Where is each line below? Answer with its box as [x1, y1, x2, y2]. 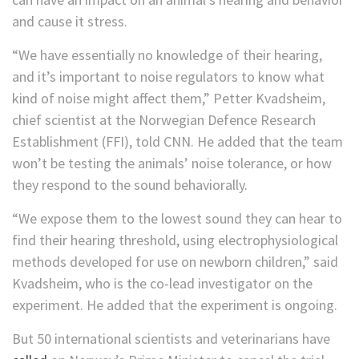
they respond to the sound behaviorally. [12, 175, 248, 195]
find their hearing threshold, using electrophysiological [12, 231, 338, 250]
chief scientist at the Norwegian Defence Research [12, 111, 316, 130]
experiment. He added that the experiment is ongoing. [12, 296, 337, 315]
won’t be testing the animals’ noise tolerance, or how [12, 154, 332, 173]
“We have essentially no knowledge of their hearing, [12, 46, 322, 65]
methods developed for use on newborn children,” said [12, 252, 338, 272]
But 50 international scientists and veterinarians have [12, 329, 330, 349]
